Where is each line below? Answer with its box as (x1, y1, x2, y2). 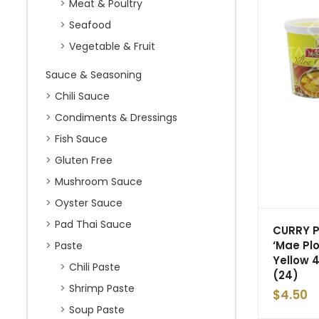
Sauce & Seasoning (46, 68, 142, 82)
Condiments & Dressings (55, 110, 177, 125)
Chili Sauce (55, 89, 110, 103)
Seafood (69, 18, 111, 32)
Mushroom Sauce (55, 174, 142, 189)
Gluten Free (55, 153, 113, 167)
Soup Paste (69, 303, 125, 317)
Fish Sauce (55, 132, 108, 146)
